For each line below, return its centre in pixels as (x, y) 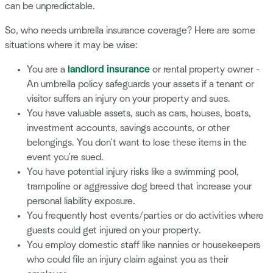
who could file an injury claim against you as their (128, 260)
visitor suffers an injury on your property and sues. (129, 99)
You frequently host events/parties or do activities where (145, 216)
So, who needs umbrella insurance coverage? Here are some (130, 31)
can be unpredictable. (50, 6)
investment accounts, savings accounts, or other (128, 128)
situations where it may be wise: (71, 45)
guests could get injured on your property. (114, 231)
